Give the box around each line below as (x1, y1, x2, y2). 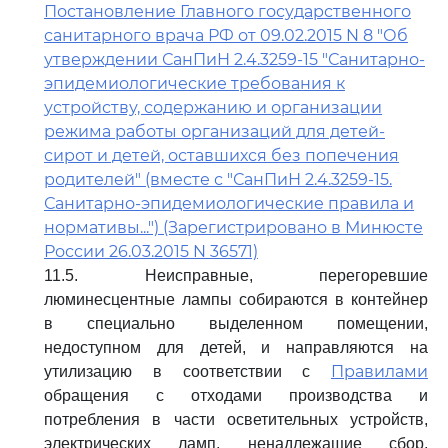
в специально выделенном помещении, (44, 315, 428, 332)
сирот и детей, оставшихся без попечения (44, 146, 399, 165)
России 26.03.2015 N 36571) (44, 242, 258, 261)
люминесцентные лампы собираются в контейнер (44, 291, 428, 308)
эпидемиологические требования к (44, 74, 345, 93)
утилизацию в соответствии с (44, 363, 331, 380)
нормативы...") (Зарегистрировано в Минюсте (44, 218, 423, 237)
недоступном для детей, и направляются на (44, 339, 428, 356)
